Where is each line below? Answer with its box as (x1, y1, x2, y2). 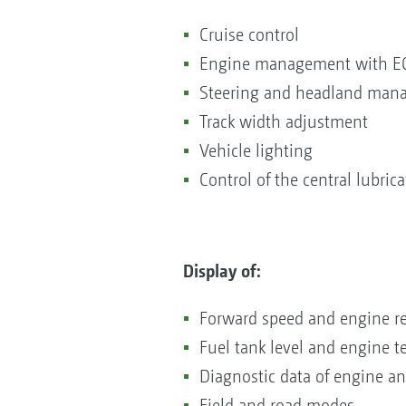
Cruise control (198, 24, 304, 46)
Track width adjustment (198, 111, 372, 133)
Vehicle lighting (198, 140, 317, 162)
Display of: (182, 260, 265, 283)
